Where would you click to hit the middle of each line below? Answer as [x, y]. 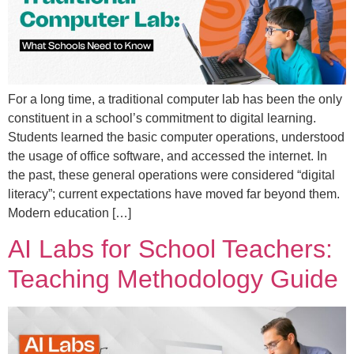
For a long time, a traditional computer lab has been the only [175, 99]
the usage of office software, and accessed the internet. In [168, 156]
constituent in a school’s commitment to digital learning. [162, 118]
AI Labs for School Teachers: [170, 249]
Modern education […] [70, 213]
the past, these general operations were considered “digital [171, 175]
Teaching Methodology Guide [173, 279]
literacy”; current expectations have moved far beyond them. [174, 194]
